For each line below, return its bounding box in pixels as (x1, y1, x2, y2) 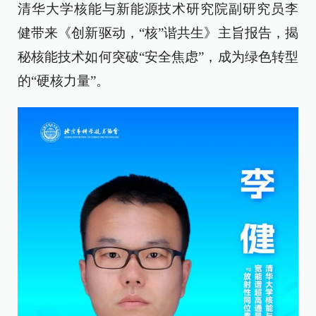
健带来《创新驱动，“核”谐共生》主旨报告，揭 (18, 25, 298, 40)
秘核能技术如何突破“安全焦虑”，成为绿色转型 (18, 49, 298, 64)
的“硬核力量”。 (18, 73, 109, 88)
